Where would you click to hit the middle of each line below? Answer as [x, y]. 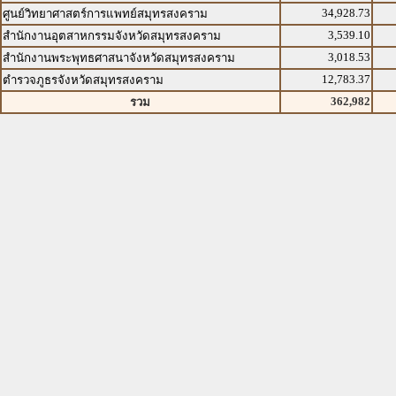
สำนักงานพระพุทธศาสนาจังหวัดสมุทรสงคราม [119, 58]
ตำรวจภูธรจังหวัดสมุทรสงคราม [83, 80]
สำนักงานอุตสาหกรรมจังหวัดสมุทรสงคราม [112, 36]
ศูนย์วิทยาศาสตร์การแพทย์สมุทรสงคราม [105, 14]
